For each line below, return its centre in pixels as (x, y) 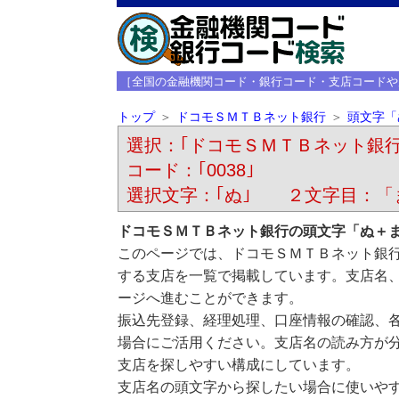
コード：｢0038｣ (190, 170)
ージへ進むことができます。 (210, 298)
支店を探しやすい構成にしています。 (238, 365)
